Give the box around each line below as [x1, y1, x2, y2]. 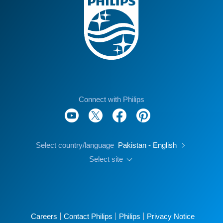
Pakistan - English [117, 141, 179, 149]
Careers [30, 212, 57, 221]
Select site [89, 155, 125, 163]
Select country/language [35, 141, 114, 149]
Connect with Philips [79, 95, 144, 104]
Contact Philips [63, 212, 112, 221]
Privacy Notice [146, 212, 195, 221]
